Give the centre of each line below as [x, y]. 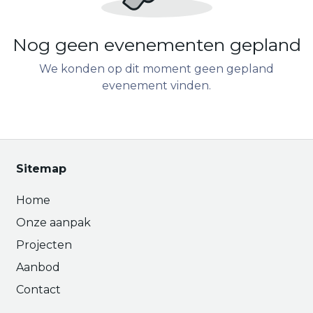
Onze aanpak [53, 223]
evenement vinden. [156, 86]
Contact [38, 290]
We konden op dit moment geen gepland [156, 69]
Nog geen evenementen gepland [156, 45]
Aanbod [38, 267]
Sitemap [41, 169]
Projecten [44, 245]
